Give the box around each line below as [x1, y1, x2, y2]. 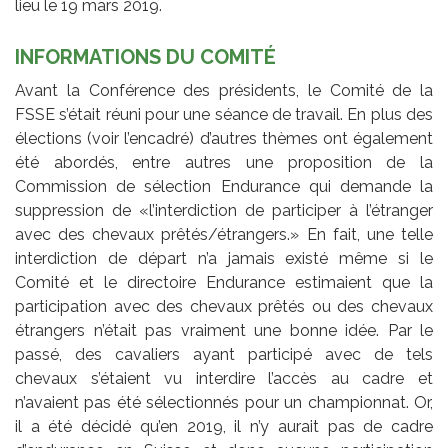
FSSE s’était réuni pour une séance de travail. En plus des [15, 104, 433, 124]
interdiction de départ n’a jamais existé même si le [15, 248, 433, 268]
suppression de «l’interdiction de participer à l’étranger [15, 200, 433, 220]
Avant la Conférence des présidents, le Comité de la [15, 80, 433, 100]
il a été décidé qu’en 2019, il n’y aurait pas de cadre [15, 416, 433, 436]
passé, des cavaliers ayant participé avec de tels [15, 344, 433, 364]
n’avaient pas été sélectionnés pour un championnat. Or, [15, 392, 433, 412]
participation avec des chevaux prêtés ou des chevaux [15, 296, 433, 316]
